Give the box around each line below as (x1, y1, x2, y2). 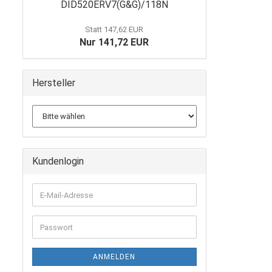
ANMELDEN (93, 253, 136, 261)
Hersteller (32, 77, 75, 89)
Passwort (39, 222, 72, 231)
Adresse (39, 211, 69, 220)
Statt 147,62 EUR (85, 25, 144, 34)
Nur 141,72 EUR (80, 36, 149, 48)
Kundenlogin (32, 155, 84, 167)
